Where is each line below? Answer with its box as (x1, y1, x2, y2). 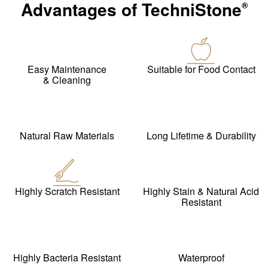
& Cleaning (43, 72, 91, 87)
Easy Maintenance (28, 62, 106, 76)
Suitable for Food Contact (147, 62, 255, 76)
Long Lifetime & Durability (146, 128, 256, 142)
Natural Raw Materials (20, 128, 114, 142)
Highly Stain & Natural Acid (143, 184, 259, 198)
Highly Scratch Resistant (14, 184, 120, 198)
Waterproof (178, 250, 224, 264)
